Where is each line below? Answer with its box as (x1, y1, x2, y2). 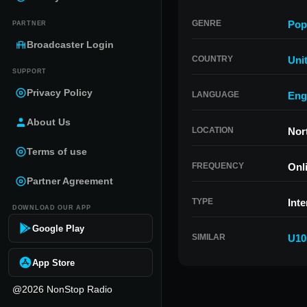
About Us (27, 116, 71, 127)
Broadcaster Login (27, 39, 114, 50)
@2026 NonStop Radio (12, 284, 112, 295)
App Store (32, 257, 75, 268)
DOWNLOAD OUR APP (12, 204, 91, 211)
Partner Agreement (27, 175, 113, 186)
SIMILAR (192, 232, 225, 242)
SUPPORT (12, 68, 47, 75)
